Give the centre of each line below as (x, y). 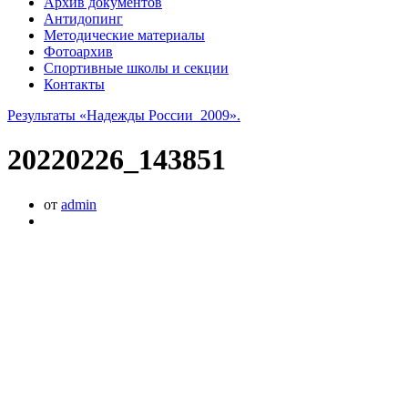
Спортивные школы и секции (136, 67)
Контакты (74, 84)
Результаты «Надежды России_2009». (124, 115)
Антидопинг (83, 18)
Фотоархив (78, 51)
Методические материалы (124, 35)
